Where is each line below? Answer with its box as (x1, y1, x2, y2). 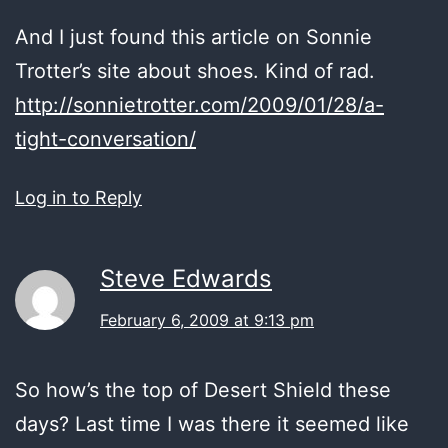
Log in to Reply (15, 186, 142, 208)
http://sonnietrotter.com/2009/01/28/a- (15, 92, 384, 117)
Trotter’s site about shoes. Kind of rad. (15, 58, 375, 83)
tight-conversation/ (15, 126, 196, 151)
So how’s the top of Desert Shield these (15, 377, 391, 402)
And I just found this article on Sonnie (15, 24, 372, 49)
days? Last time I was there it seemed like (15, 411, 409, 436)
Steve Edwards (100, 263, 272, 293)
